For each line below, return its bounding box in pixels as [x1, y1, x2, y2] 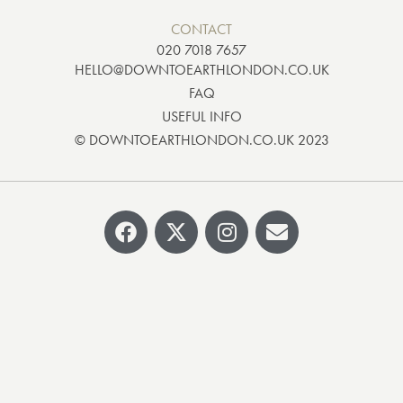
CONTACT [171, 20, 232, 39]
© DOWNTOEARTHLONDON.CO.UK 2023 [74, 130, 329, 149]
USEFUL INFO [161, 107, 242, 126]
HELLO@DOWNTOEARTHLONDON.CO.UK [74, 60, 329, 79]
